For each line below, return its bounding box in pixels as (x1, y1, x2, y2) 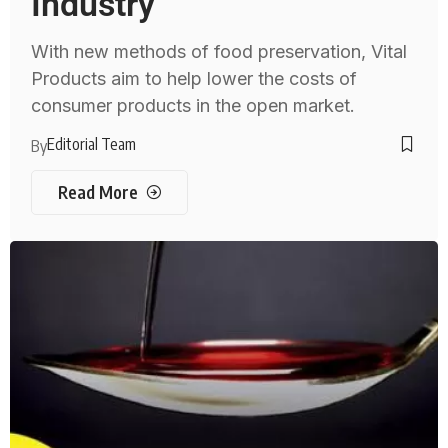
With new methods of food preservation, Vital (31, 41, 408, 63)
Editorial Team (47, 134, 137, 155)
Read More (57, 181, 138, 204)
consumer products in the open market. (31, 95, 356, 117)
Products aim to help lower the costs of (31, 68, 358, 90)
